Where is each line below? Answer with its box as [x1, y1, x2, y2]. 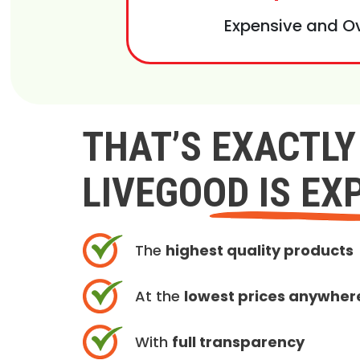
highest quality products [166, 240, 354, 261]
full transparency [172, 332, 305, 353]
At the [135, 286, 184, 307]
